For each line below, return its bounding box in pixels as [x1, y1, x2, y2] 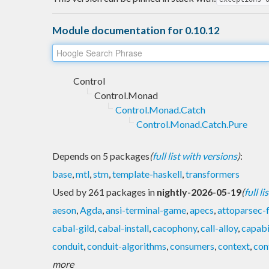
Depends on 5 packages [52, 150, 150, 162]
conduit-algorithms [87, 240, 166, 252]
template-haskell [112, 168, 182, 180]
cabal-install [98, 222, 149, 234]
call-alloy [201, 222, 238, 234]
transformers [186, 168, 240, 180]
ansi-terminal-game [106, 204, 186, 216]
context [218, 240, 250, 252]
